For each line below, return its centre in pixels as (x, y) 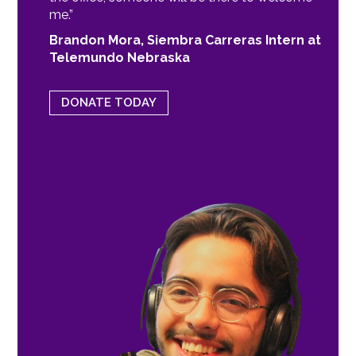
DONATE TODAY (109, 103)
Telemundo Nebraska (120, 57)
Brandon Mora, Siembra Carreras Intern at (186, 40)
